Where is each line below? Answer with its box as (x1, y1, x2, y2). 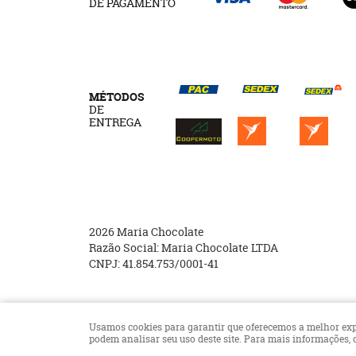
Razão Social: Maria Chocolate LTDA (89, 240, 278, 255)
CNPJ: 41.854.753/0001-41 (89, 256, 219, 271)
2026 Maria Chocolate (89, 224, 204, 239)
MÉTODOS (89, 89, 144, 104)
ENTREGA (89, 114, 141, 130)
